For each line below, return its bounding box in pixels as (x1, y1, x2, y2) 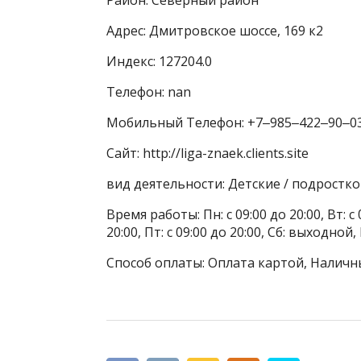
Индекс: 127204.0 (106, 52, 212, 70)
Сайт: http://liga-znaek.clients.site (106, 143, 309, 162)
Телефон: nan (106, 82, 191, 101)
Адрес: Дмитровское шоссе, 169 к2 (106, 21, 323, 39)
